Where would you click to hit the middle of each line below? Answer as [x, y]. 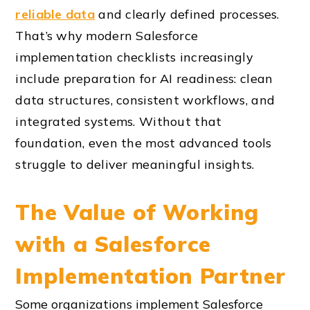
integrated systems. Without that [119, 121]
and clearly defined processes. [187, 14]
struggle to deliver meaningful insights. [135, 164]
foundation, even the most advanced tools [144, 143]
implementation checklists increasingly [135, 57]
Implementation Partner [151, 275]
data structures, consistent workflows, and [145, 100]
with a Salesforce [113, 244]
